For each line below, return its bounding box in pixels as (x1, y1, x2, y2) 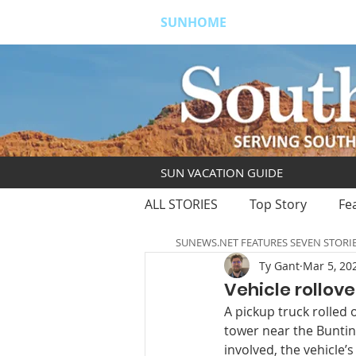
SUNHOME (161, 14, 226, 31)
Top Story (250, 195, 307, 213)
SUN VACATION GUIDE (161, 164, 283, 180)
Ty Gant (259, 257, 300, 273)
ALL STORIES (145, 195, 218, 213)
